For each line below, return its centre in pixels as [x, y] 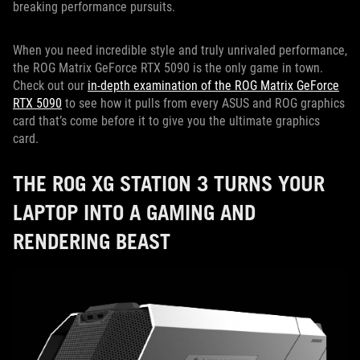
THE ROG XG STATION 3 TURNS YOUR [169, 183]
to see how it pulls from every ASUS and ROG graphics [203, 103]
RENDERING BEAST [92, 241]
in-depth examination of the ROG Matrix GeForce [213, 86]
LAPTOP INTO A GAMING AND [134, 212]
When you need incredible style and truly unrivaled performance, [180, 50]
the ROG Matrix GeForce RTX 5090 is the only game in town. [168, 68]
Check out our [50, 86]
